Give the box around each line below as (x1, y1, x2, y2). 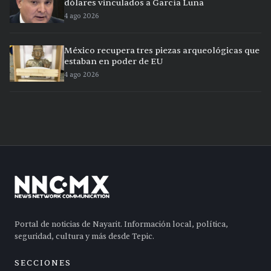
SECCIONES (15, 258, 71, 268)
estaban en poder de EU (64, 56, 163, 67)
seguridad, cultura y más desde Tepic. (15, 231, 154, 241)
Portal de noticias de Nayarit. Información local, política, (15, 219, 228, 229)
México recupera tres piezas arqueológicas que (64, 45, 260, 56)
